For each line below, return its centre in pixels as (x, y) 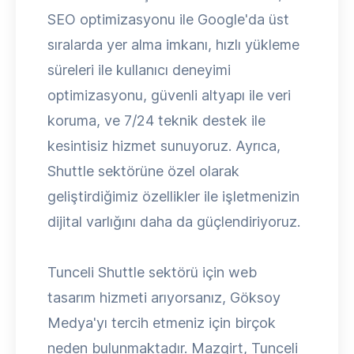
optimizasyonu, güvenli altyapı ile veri (169, 95)
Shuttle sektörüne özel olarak (143, 171)
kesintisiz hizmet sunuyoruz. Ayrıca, (164, 146)
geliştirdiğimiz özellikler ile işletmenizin (173, 196)
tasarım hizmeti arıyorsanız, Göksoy (164, 298)
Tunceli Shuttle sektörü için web (152, 272)
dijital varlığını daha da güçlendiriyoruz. (174, 222)
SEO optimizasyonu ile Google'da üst (168, 19)
